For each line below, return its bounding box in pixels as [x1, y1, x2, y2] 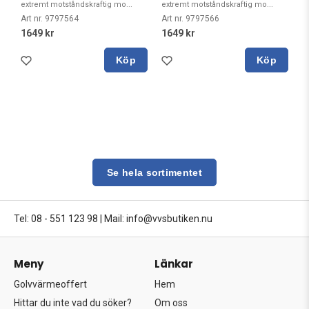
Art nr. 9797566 [161, 14, 219, 23]
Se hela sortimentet [107, 167, 202, 178]
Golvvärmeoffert [14, 279, 87, 290]
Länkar [154, 257, 193, 271]
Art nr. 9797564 [21, 14, 79, 23]
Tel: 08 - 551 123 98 [14, 213, 98, 224]
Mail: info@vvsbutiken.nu [104, 213, 212, 224]
